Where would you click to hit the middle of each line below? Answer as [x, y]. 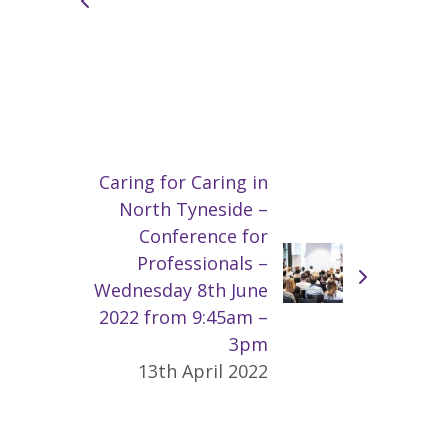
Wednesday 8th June [181, 289]
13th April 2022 [203, 370]
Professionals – [202, 262]
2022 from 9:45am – [183, 316]
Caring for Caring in [183, 181]
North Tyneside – [193, 208]
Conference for [203, 235]
